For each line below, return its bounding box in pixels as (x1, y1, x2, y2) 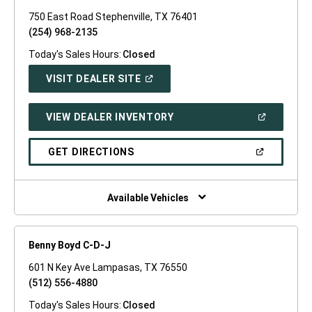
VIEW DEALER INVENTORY (46, 111, 174, 123)
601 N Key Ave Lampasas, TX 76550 (29, 261, 187, 273)
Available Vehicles (107, 192, 189, 203)
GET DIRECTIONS (48, 146, 134, 157)
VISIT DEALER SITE (46, 72, 141, 84)
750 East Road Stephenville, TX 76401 (29, 10, 198, 22)
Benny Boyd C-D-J (29, 239, 111, 251)
